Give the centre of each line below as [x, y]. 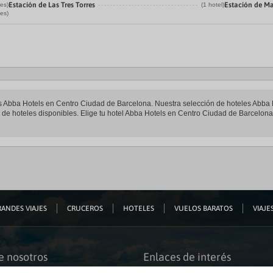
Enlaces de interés [187, 257]
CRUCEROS [85, 208]
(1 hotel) [213, 5]
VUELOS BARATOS [204, 208]
